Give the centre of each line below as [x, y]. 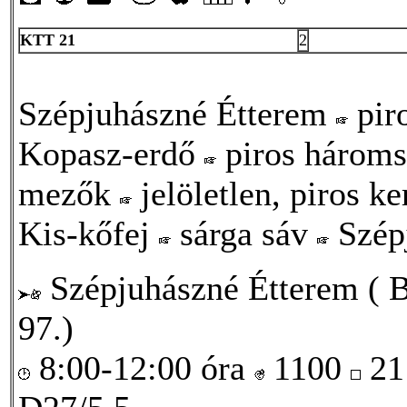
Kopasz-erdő [111, 153]
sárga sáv [244, 233]
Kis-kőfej [89, 233]
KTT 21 [48, 40]
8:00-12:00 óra [142, 367]
